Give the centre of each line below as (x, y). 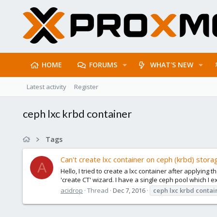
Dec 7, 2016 (129, 190)
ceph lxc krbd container (77, 114)
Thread (98, 190)
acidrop (72, 190)
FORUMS (103, 65)
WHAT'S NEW (172, 65)
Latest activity (46, 87)
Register (86, 87)
